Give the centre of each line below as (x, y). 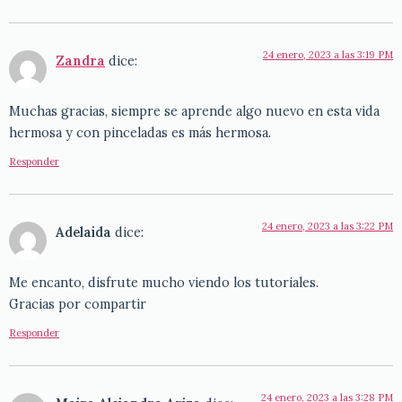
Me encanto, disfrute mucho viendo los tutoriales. (164, 283)
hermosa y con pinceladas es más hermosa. (140, 133)
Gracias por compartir (78, 305)
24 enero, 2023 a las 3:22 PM (328, 226)
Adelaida (83, 232)
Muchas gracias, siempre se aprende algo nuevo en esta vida (194, 112)
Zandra (80, 61)
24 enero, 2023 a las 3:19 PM (328, 55)
